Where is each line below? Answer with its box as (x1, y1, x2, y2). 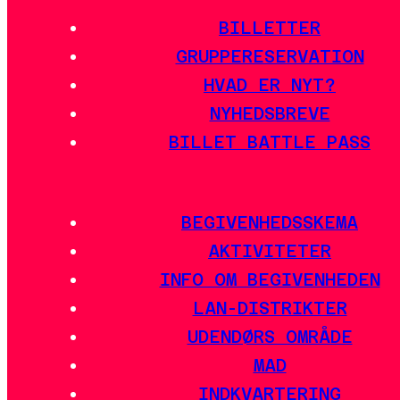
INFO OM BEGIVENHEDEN (159, 269, 380, 289)
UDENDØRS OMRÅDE (187, 326, 353, 346)
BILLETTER (219, 18, 321, 38)
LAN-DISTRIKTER (192, 297, 347, 318)
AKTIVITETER (208, 240, 331, 261)
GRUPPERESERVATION (175, 46, 364, 67)
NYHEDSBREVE (209, 104, 330, 124)
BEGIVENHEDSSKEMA (181, 212, 358, 232)
